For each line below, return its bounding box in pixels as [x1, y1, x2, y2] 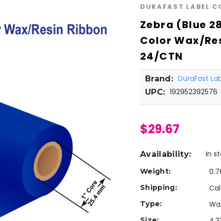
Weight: [140, 167, 171, 176]
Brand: [145, 74, 173, 84]
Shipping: [140, 183, 177, 192]
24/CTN [140, 49, 184, 64]
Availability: [140, 149, 191, 159]
